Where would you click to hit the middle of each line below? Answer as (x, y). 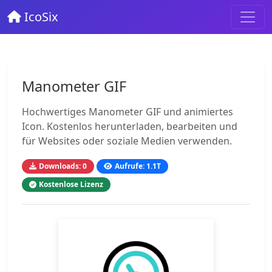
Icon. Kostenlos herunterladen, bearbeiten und (130, 126)
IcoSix (40, 17)
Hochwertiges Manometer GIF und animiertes (127, 112)
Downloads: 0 (63, 166)
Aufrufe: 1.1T (138, 166)
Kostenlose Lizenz (71, 184)
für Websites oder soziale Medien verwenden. (127, 141)
